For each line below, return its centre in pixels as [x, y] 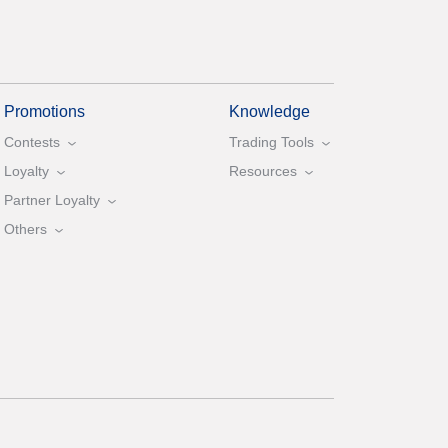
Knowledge [269, 112]
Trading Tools [271, 142]
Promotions [45, 112]
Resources [262, 171]
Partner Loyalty [52, 200]
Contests [32, 142]
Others [26, 229]
